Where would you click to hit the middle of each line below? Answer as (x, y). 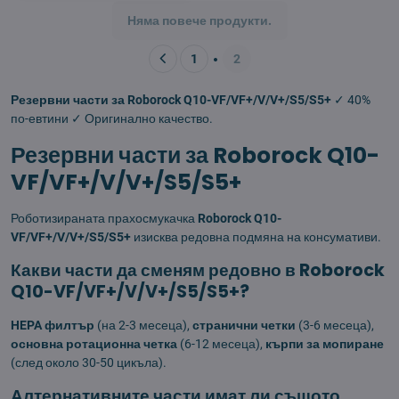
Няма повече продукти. (199, 21)
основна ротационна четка (94, 344)
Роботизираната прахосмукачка (104, 219)
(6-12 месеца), (221, 344)
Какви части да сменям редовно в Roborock (198, 271)
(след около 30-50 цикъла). (89, 363)
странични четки (244, 326)
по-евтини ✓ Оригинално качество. (112, 119)
